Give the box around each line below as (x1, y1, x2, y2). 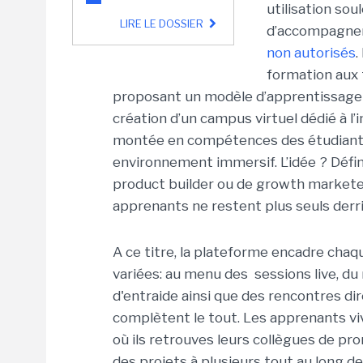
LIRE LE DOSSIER (119, 17, 206, 30)
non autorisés (267, 45, 356, 61)
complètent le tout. (113, 310, 243, 326)
